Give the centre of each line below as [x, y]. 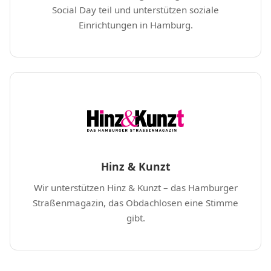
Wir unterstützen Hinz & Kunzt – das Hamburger [135, 187]
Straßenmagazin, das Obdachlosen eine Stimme [135, 202]
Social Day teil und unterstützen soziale [135, 9]
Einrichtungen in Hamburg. [135, 24]
